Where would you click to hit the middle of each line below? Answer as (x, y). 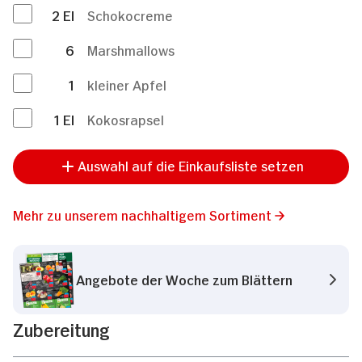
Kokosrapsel (126, 118)
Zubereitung (61, 328)
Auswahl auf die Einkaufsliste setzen (191, 164)
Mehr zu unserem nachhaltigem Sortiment (142, 214)
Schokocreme (130, 14)
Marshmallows (131, 49)
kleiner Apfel (127, 84)
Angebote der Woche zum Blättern (184, 279)
